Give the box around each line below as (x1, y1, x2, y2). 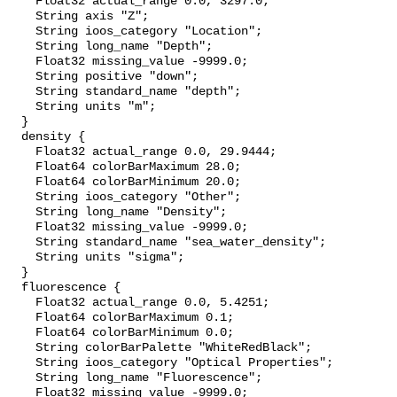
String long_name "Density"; (7, 206, 35, 220)
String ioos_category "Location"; (7, 25, 35, 39)
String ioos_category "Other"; (7, 191, 35, 205)
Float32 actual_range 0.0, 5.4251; (7, 296, 35, 310)
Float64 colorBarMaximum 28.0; (7, 160, 35, 175)
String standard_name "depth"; (7, 85, 35, 99)
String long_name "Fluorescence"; (7, 371, 35, 385)
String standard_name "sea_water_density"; (7, 236, 35, 250)
